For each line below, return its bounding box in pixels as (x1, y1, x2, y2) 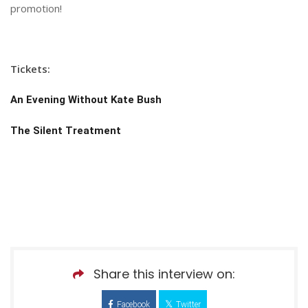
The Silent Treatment (10, 124, 121, 137)
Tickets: (10, 61, 50, 76)
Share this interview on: (93, 265, 235, 283)
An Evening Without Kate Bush (10, 93, 162, 106)
